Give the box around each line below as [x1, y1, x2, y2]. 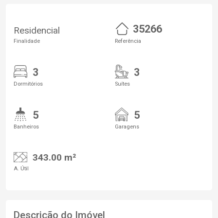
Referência [115, 37, 141, 44]
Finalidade [14, 37, 40, 44]
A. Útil [14, 165, 29, 172]
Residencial [14, 24, 60, 36]
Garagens [115, 123, 139, 130]
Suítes [115, 80, 130, 87]
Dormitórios [14, 80, 43, 87]
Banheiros [14, 123, 39, 130]
